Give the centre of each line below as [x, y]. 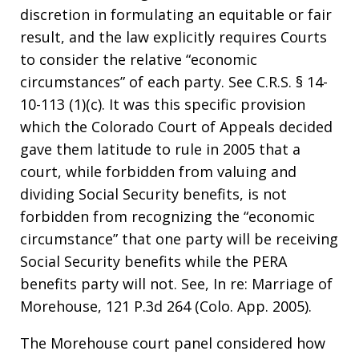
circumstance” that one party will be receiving [179, 239]
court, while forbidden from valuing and [158, 171]
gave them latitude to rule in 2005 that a [160, 149]
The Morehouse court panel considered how [173, 343]
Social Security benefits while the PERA [153, 261]
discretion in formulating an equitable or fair [176, 14]
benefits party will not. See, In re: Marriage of [176, 284]
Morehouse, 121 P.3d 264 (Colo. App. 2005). [166, 306]
